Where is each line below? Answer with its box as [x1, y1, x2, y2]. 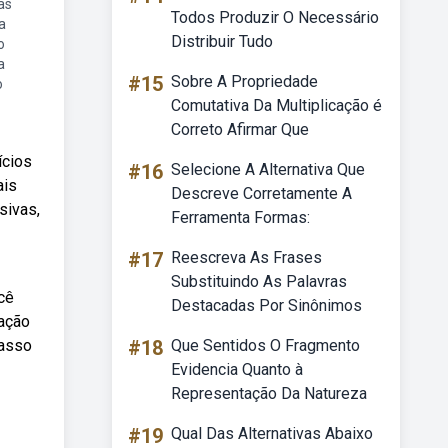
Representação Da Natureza [171, 384, 367, 403]
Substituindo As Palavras [171, 272, 347, 291]
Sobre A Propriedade [171, 72, 318, 91]
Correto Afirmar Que [171, 120, 309, 139]
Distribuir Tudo [171, 32, 273, 51]
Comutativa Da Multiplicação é [171, 96, 382, 115]
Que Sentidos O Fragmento [171, 336, 360, 355]
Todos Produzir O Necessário [171, 8, 379, 27]
